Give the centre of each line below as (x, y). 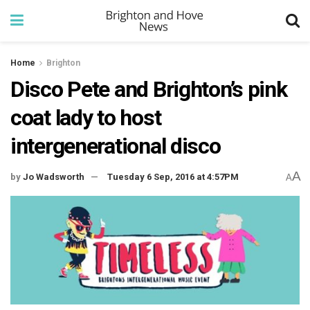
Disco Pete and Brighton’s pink (149, 89)
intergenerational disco (116, 146)
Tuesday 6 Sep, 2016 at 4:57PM (173, 177)
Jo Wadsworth (54, 177)
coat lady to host (86, 118)
